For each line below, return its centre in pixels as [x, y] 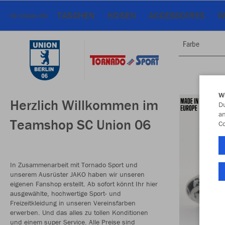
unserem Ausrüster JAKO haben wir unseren [77, 174]
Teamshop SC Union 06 [80, 125]
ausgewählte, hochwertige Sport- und [66, 193]
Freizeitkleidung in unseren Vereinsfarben [73, 203]
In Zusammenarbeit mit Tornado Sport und [74, 165]
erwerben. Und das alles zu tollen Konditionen [79, 212]
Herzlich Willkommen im [84, 105]
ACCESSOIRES [177, 15]
